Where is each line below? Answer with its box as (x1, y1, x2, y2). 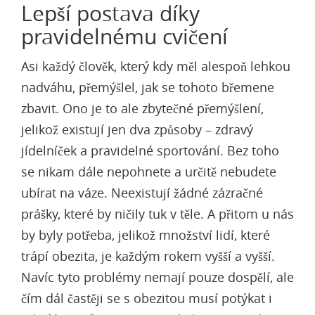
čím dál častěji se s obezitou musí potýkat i (21, 290, 272, 307)
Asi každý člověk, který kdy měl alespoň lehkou (21, 58, 290, 75)
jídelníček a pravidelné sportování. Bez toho (21, 142, 279, 159)
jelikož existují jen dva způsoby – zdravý (21, 121, 253, 138)
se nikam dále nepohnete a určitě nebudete (21, 163, 276, 180)
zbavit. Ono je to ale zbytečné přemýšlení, (21, 100, 264, 117)
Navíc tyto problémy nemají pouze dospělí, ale (21, 269, 294, 285)
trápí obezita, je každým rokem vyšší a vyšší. (21, 247, 275, 264)
